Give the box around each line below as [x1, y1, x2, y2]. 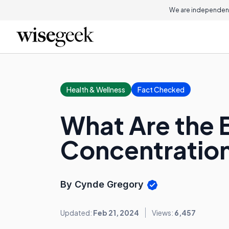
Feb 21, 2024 [93, 208, 139, 218]
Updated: [60, 208, 93, 218]
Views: [152, 208, 174, 218]
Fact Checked [138, 85, 185, 94]
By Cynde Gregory [60, 179, 146, 190]
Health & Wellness [66, 85, 125, 94]
